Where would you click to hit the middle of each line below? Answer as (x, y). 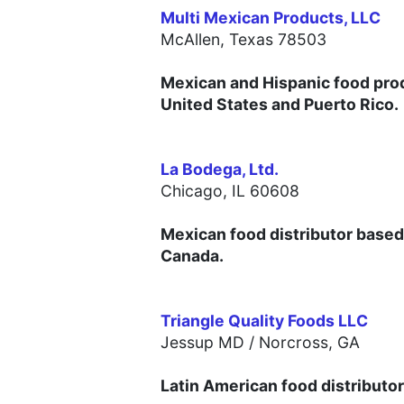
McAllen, (195, 40)
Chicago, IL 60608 (230, 191)
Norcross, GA (309, 343)
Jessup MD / (210, 343)
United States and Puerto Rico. (280, 105)
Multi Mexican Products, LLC (271, 18)
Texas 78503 (278, 40)
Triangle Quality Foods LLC (264, 321)
